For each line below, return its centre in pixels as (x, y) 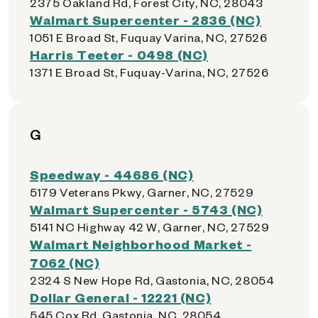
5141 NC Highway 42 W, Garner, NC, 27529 (150, 227)
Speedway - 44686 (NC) (112, 174)
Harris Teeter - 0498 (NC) (119, 54)
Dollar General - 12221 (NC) (121, 297)
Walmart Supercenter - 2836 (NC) (146, 20)
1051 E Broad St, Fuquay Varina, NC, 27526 (149, 37)
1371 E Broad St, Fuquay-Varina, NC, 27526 (149, 72)
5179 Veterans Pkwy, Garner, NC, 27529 (142, 192)
